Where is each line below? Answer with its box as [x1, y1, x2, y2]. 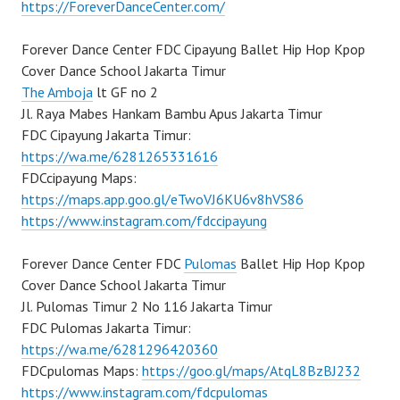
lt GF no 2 [93, 83, 158, 101]
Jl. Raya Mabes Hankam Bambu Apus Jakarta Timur [21, 104, 322, 122]
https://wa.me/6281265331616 [21, 147, 218, 165]
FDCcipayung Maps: [21, 169, 137, 187]
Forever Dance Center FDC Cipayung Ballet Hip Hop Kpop [21, 40, 365, 58]
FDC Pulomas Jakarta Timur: [21, 319, 191, 337]
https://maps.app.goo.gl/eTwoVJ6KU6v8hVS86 [21, 190, 304, 208]
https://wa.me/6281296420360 [21, 340, 218, 358]
